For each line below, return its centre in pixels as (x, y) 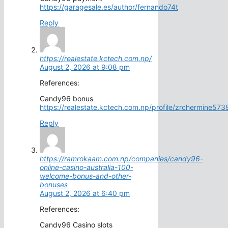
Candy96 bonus (66, 99)
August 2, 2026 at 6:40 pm (85, 193)
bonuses (54, 185)
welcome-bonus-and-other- (85, 176)
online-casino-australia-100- (87, 167)
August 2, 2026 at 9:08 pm (85, 67)
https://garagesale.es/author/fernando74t (109, 7)
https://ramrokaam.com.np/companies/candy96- (121, 159)
